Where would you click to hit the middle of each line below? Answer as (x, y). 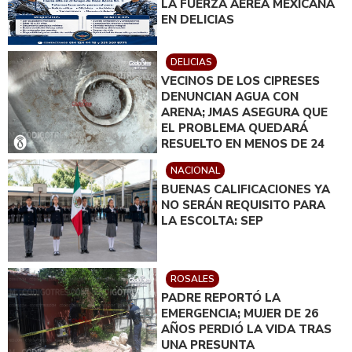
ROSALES (192, 279)
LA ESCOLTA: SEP (212, 220)
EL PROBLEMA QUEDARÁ (235, 128)
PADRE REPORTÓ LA (221, 297)
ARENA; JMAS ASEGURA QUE (244, 112)
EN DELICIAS (198, 19)
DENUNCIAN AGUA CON (230, 96)
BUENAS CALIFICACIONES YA (246, 189)
